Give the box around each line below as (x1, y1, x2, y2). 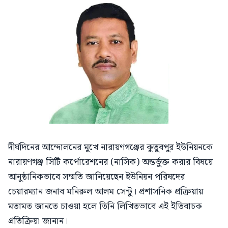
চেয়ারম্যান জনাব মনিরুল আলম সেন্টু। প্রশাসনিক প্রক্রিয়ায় (8, 184, 203, 199)
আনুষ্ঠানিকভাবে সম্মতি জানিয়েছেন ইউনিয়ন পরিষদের (8, 169, 185, 184)
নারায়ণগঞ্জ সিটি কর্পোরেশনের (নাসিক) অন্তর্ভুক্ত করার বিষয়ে (8, 154, 213, 169)
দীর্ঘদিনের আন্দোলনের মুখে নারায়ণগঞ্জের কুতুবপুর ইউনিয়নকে (8, 139, 213, 155)
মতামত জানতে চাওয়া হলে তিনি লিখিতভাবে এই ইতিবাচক (8, 198, 202, 214)
